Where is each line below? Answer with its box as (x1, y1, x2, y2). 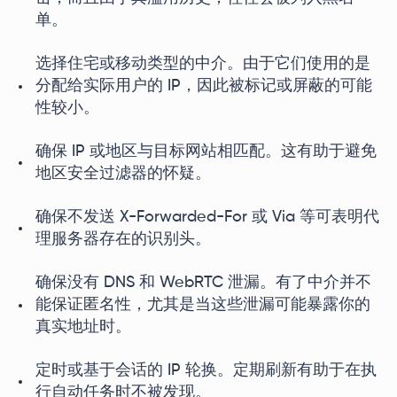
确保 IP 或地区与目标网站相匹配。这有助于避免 (35, 144, 377, 160)
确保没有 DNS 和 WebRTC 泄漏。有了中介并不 (35, 275, 371, 291)
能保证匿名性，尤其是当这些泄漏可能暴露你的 (35, 297, 370, 313)
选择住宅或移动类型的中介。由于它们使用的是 (35, 56, 370, 72)
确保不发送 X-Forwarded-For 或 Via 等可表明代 (35, 209, 379, 225)
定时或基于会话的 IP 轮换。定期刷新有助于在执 (35, 362, 377, 378)
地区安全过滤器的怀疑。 (35, 166, 211, 182)
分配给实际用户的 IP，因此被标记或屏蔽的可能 (35, 78, 372, 94)
